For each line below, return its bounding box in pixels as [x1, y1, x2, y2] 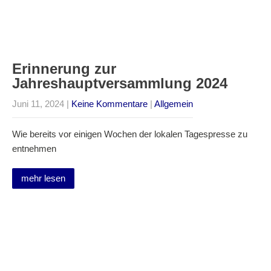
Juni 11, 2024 [12, 99, 64, 109]
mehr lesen [21, 173, 65, 183]
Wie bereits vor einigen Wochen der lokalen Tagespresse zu [12, 129, 247, 139]
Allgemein [154, 99, 193, 109]
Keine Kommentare [71, 99, 148, 109]
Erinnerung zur [12, 60, 116, 77]
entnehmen [12, 143, 56, 154]
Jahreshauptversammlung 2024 [12, 75, 227, 91]
